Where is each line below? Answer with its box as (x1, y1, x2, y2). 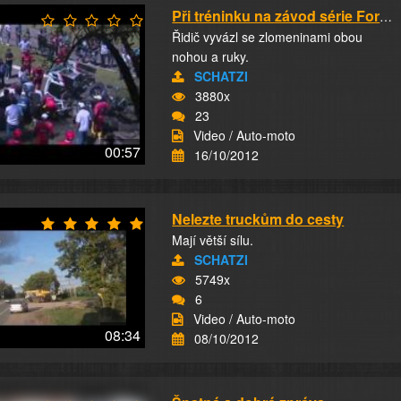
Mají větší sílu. (172, 231, 254, 249)
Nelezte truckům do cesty (172, 209, 345, 229)
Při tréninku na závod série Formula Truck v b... (380, 7, 393, 25)
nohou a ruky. (172, 47, 250, 65)
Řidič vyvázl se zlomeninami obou (172, 28, 363, 46)
